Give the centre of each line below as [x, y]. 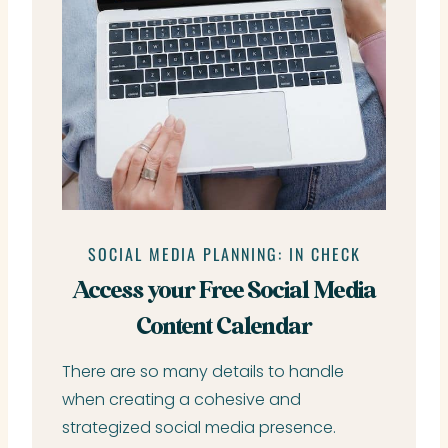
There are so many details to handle [203, 371]
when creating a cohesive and [181, 399]
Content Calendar [224, 327]
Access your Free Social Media [224, 291]
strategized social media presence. [199, 427]
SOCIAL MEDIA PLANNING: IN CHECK [224, 253]
